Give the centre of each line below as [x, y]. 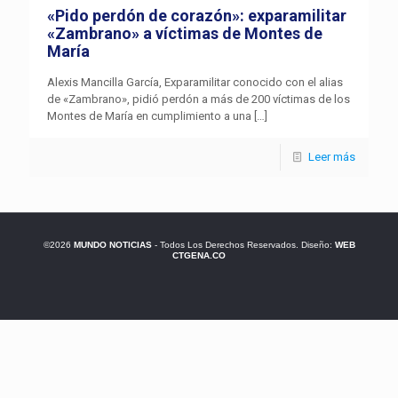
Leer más [332, 157]
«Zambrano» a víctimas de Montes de [185, 34]
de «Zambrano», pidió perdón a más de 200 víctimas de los [199, 99]
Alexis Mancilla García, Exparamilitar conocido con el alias [195, 83]
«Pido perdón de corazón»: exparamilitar [197, 16]
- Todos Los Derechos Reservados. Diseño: [243, 245]
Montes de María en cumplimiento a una [149, 116]
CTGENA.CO [199, 256]
